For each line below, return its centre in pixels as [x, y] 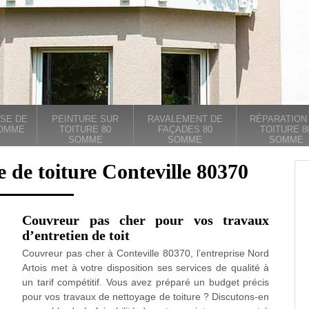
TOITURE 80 [85, 129]
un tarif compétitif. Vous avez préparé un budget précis [146, 282]
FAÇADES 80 [185, 129]
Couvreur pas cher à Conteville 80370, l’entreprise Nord [146, 253]
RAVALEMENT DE [185, 119]
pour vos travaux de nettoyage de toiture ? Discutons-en [146, 297]
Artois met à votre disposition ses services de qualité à [146, 268]
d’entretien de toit [76, 235]
